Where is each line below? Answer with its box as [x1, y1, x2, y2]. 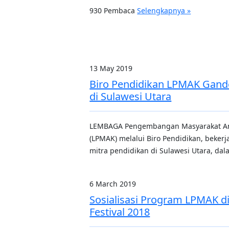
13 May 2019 [89, 63, 133, 73]
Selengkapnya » [137, 6, 191, 15]
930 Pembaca [89, 6, 138, 15]
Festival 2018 [89, 205, 150, 219]
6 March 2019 [89, 179, 136, 189]
